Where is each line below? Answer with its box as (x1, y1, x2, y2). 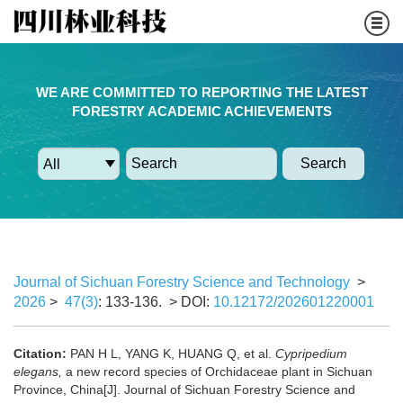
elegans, (13, 364, 62, 379)
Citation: (13, 346, 67, 361)
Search (300, 155, 347, 171)
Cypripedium (275, 346, 347, 361)
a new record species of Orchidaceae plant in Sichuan (62, 364, 372, 379)
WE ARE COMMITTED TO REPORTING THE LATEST (35, 84, 368, 100)
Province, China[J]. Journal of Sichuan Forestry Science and (13, 382, 355, 397)
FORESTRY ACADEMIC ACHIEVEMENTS (71, 103, 332, 119)
